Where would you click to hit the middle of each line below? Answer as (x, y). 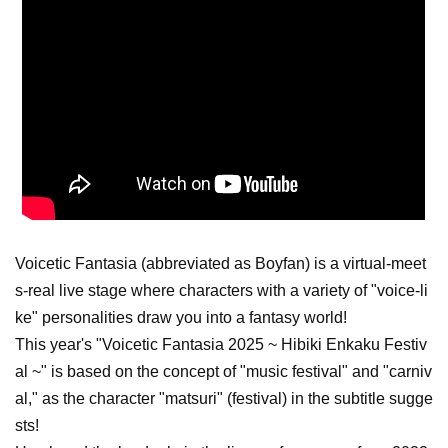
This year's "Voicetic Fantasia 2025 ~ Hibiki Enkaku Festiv (221, 344)
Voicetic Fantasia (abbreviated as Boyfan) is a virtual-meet (220, 263)
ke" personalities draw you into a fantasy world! (181, 317)
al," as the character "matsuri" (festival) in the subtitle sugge (224, 398)
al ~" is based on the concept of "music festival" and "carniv (223, 371)
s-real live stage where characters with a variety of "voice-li (221, 290)
